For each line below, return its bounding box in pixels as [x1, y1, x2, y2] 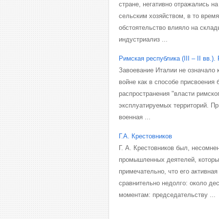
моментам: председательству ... [119, 191, 216, 198]
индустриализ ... [119, 36, 168, 43]
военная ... [119, 113, 151, 121]
